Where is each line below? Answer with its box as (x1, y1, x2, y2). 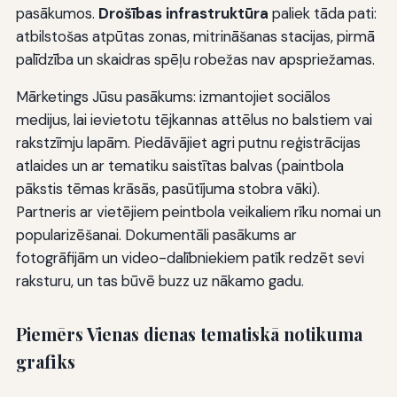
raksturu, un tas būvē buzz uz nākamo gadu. (15, 270, 304, 291)
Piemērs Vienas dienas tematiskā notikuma (15, 322, 362, 346)
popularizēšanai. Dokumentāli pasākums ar (15, 224, 297, 245)
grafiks (15, 349, 75, 373)
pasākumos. (15, 3, 98, 23)
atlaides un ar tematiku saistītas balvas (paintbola (15, 155, 344, 175)
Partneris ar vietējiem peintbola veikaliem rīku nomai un (15, 201, 381, 222)
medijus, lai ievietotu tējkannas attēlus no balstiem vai (15, 109, 372, 129)
